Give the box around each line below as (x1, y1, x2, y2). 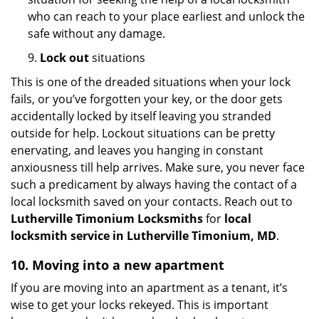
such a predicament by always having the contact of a (11, 177, 297, 192)
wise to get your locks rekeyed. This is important (11, 297, 268, 313)
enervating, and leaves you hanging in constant (11, 142, 263, 158)
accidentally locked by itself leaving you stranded (11, 108, 271, 124)
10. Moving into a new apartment (11, 256, 224, 273)
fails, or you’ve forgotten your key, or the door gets (11, 91, 283, 107)
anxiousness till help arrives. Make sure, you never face (11, 159, 305, 175)
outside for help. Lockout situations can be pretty (11, 125, 275, 141)
